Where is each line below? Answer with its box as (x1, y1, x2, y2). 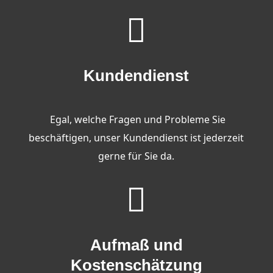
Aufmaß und (90, 236, 183, 254)
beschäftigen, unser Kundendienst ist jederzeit (29, 131, 244, 144)
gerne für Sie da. (98, 149, 175, 163)
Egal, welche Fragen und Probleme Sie (47, 113, 225, 126)
